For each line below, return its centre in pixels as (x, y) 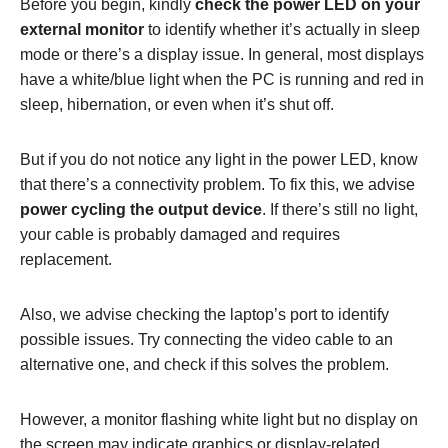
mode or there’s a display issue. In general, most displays (222, 54)
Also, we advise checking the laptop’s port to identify (204, 314)
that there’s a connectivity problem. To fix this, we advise (217, 184)
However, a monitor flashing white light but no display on (219, 419)
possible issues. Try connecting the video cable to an (206, 339)
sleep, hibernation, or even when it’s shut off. (177, 104)
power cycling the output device (141, 209)
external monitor (82, 29)
